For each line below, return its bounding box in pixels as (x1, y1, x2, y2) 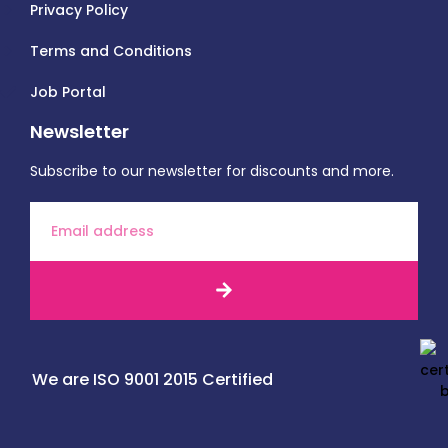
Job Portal (30, 81, 106, 102)
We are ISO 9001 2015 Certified (32, 367, 273, 391)
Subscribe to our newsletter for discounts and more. (30, 160, 394, 181)
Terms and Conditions (30, 40, 192, 61)
